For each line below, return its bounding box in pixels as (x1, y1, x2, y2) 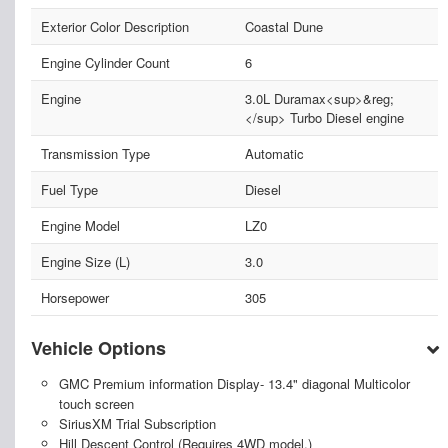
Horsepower (41, 288, 109, 308)
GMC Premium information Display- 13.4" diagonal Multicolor (58, 374, 410, 394)
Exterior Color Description (41, 17, 189, 37)
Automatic (244, 144, 304, 164)
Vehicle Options (31, 335, 166, 362)
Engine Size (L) (41, 252, 130, 272)
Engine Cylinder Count (41, 53, 170, 73)
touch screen (58, 394, 134, 414)
